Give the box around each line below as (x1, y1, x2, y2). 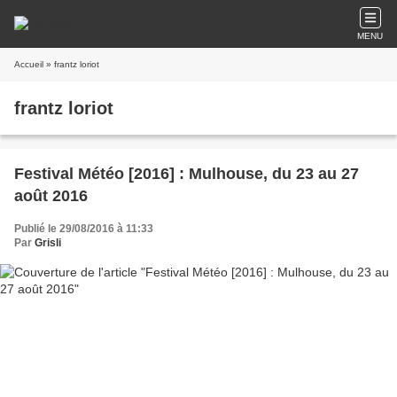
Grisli (35, 237, 61, 249)
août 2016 (14, 187, 88, 205)
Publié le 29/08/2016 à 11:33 (14, 222, 153, 235)
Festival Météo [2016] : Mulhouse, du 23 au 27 (14, 165, 359, 183)
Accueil (14, 59, 43, 69)
